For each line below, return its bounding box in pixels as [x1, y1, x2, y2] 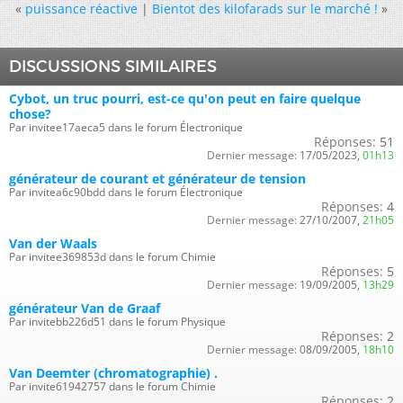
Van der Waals [9, 234, 97, 252]
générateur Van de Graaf [9, 299, 160, 317]
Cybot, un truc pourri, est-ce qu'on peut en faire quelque [9, 89, 361, 107]
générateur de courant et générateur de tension [9, 169, 306, 187]
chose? [9, 104, 51, 122]
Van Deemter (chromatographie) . [9, 363, 218, 381]
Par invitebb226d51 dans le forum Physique [9, 313, 226, 329]
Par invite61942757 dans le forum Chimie [9, 378, 216, 394]
